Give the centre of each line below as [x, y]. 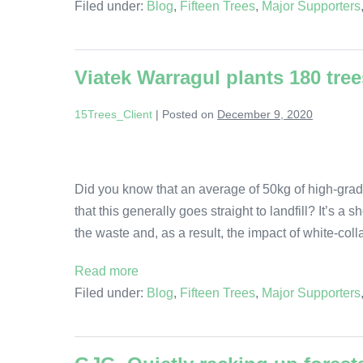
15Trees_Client [113, 114]
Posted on [188, 114]
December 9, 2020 [265, 114]
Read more [107, 271]
